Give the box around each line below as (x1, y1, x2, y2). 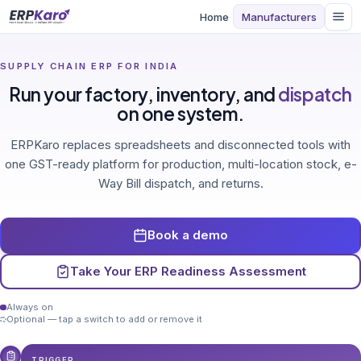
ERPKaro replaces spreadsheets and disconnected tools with (10, 137, 351, 152)
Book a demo (147, 227, 228, 243)
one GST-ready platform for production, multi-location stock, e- (4, 156, 357, 172)
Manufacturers (241, 10, 317, 23)
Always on (6, 301, 53, 313)
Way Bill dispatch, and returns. (98, 176, 263, 191)
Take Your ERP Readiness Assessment (69, 263, 306, 279)
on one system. (117, 102, 244, 125)
